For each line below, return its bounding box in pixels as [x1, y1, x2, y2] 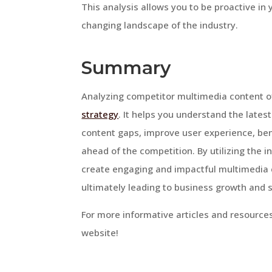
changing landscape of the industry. [81, 19, 239, 32]
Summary [81, 56, 171, 80]
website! [81, 226, 119, 239]
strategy [81, 108, 119, 121]
